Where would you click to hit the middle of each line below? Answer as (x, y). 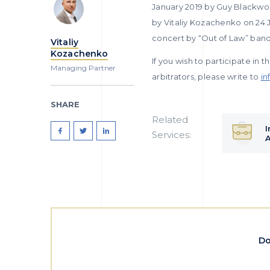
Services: (171, 134)
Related (170, 119)
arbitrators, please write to (206, 76)
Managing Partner (83, 67)
